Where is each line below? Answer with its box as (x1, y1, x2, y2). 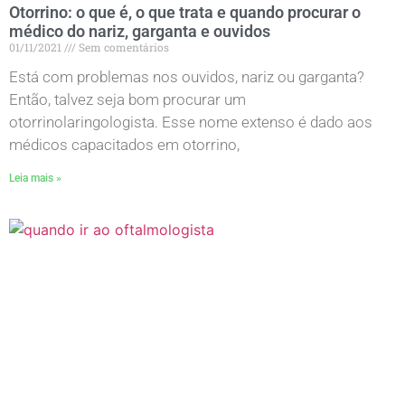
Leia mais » (9, 171, 61, 184)
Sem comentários (76, 39, 169, 54)
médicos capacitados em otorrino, (9, 135, 240, 154)
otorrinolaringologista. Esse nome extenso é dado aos (9, 112, 372, 131)
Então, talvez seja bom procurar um (9, 89, 246, 108)
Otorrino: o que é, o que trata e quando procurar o (9, 2, 361, 22)
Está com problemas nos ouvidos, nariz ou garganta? (9, 67, 364, 86)
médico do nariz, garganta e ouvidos (9, 21, 270, 41)
